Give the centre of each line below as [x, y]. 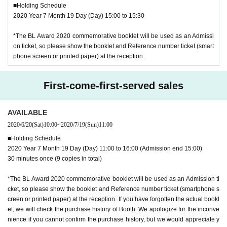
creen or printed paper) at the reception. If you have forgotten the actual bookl [113, 199]
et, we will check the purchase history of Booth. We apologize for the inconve [113, 209]
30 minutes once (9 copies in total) [55, 158]
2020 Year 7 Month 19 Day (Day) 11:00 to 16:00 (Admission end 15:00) [105, 148]
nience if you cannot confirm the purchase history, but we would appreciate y [113, 219]
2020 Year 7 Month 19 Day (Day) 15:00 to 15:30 [79, 15]
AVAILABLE [27, 112]
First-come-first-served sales [113, 85]
